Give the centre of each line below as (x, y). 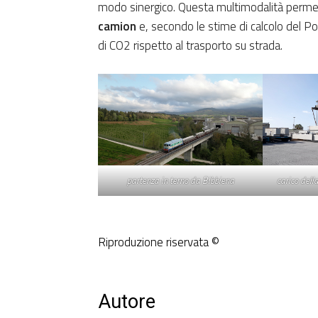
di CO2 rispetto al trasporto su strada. (190, 45)
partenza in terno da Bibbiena (180, 181)
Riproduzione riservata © (159, 242)
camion (117, 26)
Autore (127, 302)
